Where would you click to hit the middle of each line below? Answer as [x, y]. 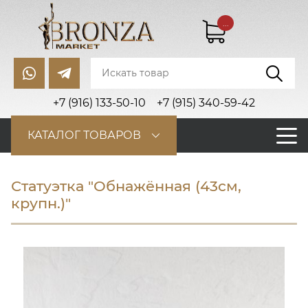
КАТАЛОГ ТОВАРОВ [84, 135]
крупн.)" [41, 203]
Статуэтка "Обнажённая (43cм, [126, 186]
